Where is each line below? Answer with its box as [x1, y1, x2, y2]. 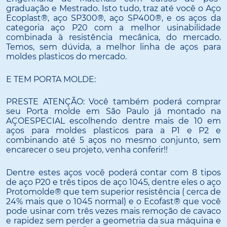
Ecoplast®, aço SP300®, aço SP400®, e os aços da [6, 13, 221, 23]
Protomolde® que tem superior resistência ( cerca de [6, 186, 221, 197]
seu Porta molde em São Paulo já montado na [6, 106, 221, 117]
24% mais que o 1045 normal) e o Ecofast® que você [6, 196, 221, 206]
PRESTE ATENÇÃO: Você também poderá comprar [6, 97, 221, 107]
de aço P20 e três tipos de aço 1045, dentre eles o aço [6, 177, 221, 187]
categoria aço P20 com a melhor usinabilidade [6, 23, 221, 33]
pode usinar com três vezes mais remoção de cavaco [6, 206, 221, 216]
